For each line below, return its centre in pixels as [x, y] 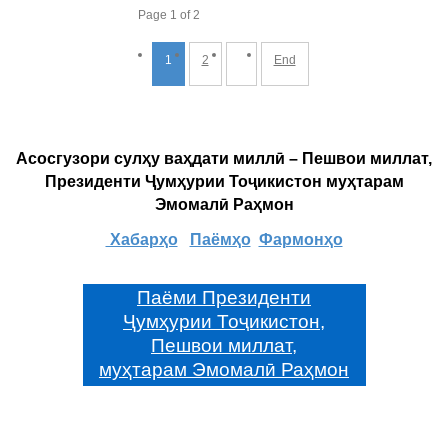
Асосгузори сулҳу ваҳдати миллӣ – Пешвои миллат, [224, 158]
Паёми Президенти [224, 297]
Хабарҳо [141, 239]
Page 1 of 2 [168, 14]
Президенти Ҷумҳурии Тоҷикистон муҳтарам [224, 181]
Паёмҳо [220, 239]
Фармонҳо [300, 239]
